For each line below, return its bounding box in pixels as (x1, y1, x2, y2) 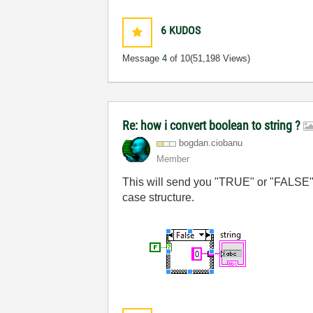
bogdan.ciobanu (179, 138, 243, 148)
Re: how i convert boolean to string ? (122, 118, 304, 133)
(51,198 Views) (190, 53, 251, 64)
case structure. (122, 191, 195, 203)
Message (122, 53, 163, 64)
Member (156, 154, 190, 164)
